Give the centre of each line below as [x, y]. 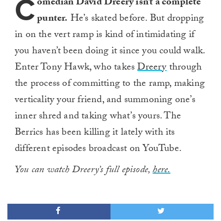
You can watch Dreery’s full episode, [84, 171]
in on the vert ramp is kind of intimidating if [105, 36]
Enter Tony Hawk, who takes [76, 68]
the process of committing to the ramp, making [110, 85]
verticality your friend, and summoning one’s [105, 101]
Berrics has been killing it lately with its [95, 133]
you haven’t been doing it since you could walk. [110, 52]
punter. [53, 19]
